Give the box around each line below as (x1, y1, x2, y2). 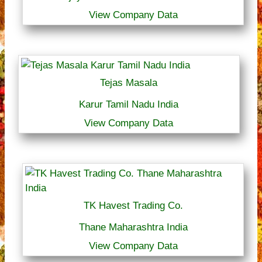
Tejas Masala (100, 77, 158, 89)
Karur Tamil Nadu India (79, 99, 179, 111)
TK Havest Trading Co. (83, 200, 183, 212)
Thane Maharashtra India (78, 222, 188, 233)
